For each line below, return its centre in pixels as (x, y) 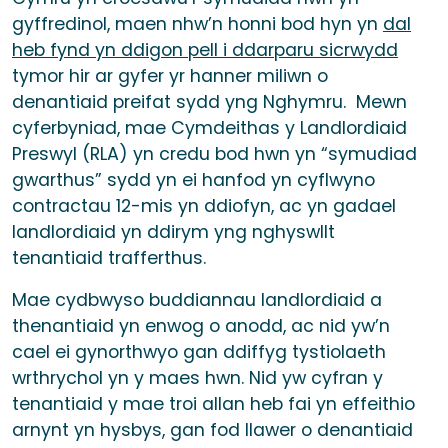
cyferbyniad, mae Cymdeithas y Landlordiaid (209, 128)
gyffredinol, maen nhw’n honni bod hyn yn (197, 24)
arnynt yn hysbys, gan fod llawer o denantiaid (212, 430)
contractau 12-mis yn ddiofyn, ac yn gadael (204, 206)
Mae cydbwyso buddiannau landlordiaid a (197, 300)
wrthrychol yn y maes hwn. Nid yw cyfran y (197, 378)
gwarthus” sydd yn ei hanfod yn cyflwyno (193, 180)
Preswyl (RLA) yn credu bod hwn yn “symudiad (214, 154)
